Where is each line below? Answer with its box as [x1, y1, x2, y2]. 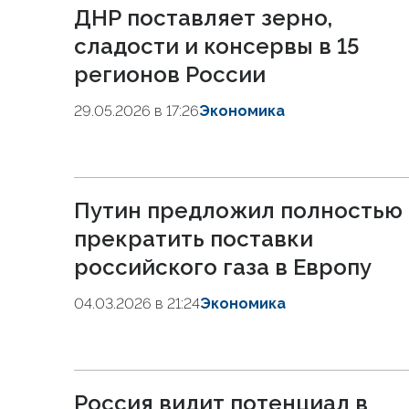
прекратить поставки [74, 225, 313, 252]
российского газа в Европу [74, 254, 372, 280]
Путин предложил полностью [74, 197, 403, 224]
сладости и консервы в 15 [74, 33, 360, 59]
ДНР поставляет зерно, [74, 5, 332, 31]
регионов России [74, 61, 266, 88]
